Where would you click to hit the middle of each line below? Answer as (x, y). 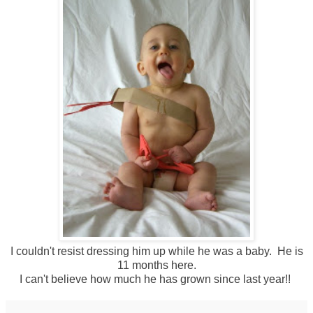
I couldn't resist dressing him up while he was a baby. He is (156, 252)
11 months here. (156, 265)
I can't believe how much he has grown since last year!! (156, 279)
